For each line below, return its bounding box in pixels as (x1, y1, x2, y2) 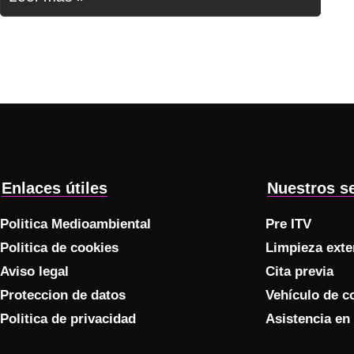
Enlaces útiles (2, 179, 107, 198)
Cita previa (265, 264, 333, 280)
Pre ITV (265, 217, 311, 232)
